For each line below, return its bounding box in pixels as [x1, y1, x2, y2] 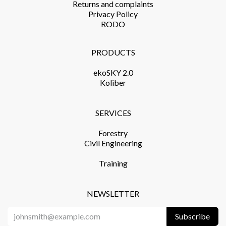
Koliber [100, 77, 126, 87]
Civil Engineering [84, 138, 142, 148]
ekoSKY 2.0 [93, 67, 133, 77]
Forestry [98, 128, 128, 138]
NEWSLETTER [87, 188, 139, 198]
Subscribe [175, 211, 210, 221]
